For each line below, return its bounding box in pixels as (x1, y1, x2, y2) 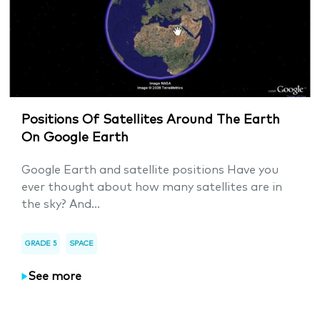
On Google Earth (21, 131, 129, 145)
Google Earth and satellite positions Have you (21, 164, 279, 176)
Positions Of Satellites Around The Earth (21, 114, 280, 127)
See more (28, 271, 81, 283)
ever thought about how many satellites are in (21, 181, 282, 194)
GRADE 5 (25, 240, 56, 248)
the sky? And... (21, 199, 100, 211)
